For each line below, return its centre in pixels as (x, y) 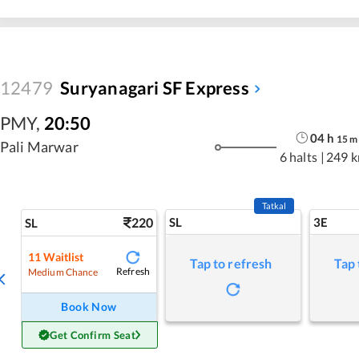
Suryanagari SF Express (155, 88)
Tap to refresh (231, 263)
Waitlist (64, 256)
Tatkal (274, 206)
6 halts (298, 156)
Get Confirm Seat (93, 335)
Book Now (89, 307)
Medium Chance (63, 272)
